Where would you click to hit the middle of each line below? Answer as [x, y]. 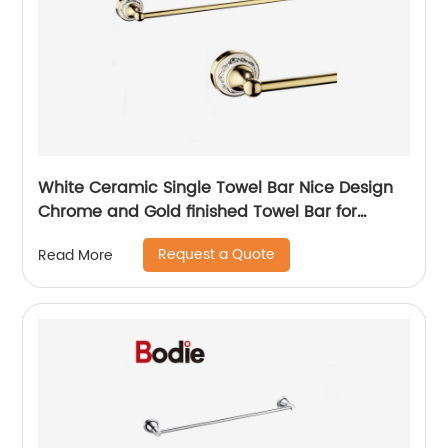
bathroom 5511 [96, 236]
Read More [76, 255]
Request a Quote [217, 254]
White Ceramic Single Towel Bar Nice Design [216, 188]
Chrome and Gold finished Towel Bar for [198, 212]
